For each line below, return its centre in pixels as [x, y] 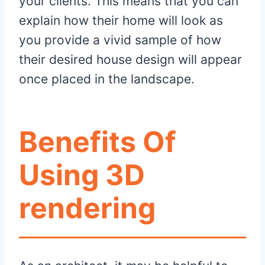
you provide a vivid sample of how [120, 40]
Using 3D [82, 175]
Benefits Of [98, 142]
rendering [87, 208]
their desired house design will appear [130, 60]
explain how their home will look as [121, 21]
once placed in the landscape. [110, 79]
